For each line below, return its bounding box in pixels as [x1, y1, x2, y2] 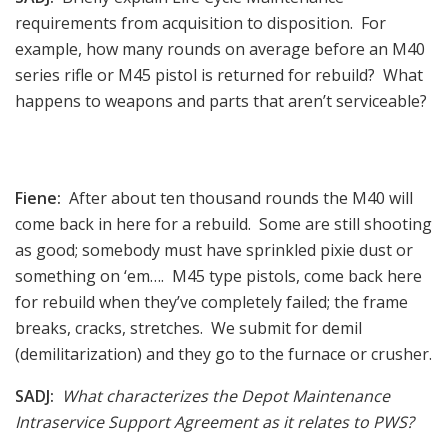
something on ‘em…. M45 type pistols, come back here [15, 264, 422, 287]
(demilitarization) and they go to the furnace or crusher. [15, 342, 432, 365]
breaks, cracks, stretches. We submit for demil [15, 316, 362, 339]
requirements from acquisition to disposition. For [15, 11, 386, 34]
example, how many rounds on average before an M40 [15, 37, 425, 60]
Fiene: [15, 186, 61, 209]
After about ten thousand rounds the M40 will [61, 186, 413, 209]
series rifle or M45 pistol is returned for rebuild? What [15, 63, 423, 86]
